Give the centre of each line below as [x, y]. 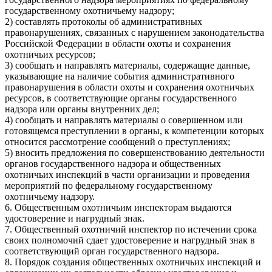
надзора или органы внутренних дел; [82, 109]
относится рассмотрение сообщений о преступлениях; [117, 141]
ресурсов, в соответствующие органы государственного [121, 98]
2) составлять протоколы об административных [104, 21]
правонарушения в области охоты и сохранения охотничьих [130, 87]
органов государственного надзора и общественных [113, 163]
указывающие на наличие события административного [120, 76]
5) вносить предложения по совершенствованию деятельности [135, 152]
